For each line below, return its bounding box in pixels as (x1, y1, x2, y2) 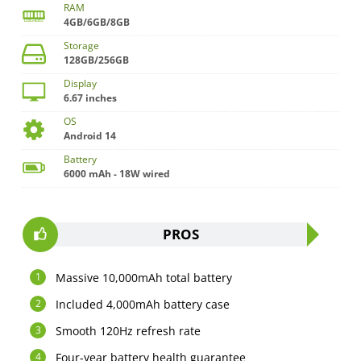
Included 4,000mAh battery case (56, 297, 230, 313)
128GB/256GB (64, 53, 130, 68)
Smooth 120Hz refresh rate (56, 323, 201, 339)
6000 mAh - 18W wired (64, 167, 171, 181)
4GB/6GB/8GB (64, 15, 131, 30)
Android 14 (64, 129, 117, 143)
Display (64, 77, 98, 91)
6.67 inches (64, 91, 118, 106)
